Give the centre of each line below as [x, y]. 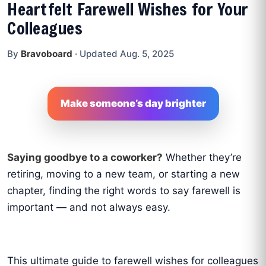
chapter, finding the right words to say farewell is [124, 191]
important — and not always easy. [89, 208]
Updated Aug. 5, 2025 [127, 54]
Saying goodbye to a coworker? [85, 158]
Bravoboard [47, 54]
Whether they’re [202, 158]
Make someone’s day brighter [133, 104]
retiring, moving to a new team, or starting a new [123, 174]
